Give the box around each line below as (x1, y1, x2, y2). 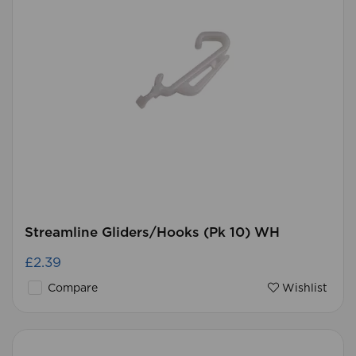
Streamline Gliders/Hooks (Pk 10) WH (25, 226, 280, 239)
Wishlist (279, 283, 327, 294)
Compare (44, 283, 98, 294)
